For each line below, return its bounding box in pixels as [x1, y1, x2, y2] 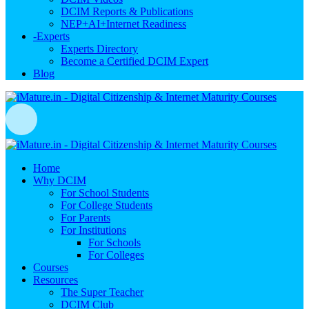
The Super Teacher [61, 286, 143, 298]
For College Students [61, 199, 152, 211]
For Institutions [61, 224, 126, 236]
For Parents [61, 212, 110, 223]
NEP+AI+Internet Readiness [61, 18, 186, 30]
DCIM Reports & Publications [61, 6, 193, 17]
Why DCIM [33, 175, 86, 186]
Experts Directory [61, 43, 138, 54]
